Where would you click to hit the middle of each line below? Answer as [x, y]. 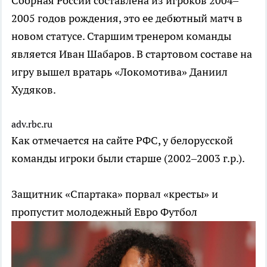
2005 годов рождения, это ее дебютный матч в [127, 18]
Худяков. [34, 89]
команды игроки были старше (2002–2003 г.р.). [128, 158]
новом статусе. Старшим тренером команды [121, 36]
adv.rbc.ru [32, 124]
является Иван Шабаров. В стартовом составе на [132, 54]
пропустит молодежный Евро [86, 212]
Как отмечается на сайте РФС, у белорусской [122, 140]
